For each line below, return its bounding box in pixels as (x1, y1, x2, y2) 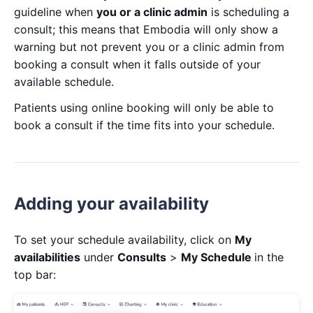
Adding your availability (14, 194, 209, 214)
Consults (117, 250, 166, 264)
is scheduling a (208, 5, 289, 19)
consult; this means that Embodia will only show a (14, 22, 278, 36)
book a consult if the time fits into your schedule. (14, 118, 275, 132)
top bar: (14, 268, 56, 282)
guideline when (14, 5, 96, 19)
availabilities (14, 250, 80, 264)
